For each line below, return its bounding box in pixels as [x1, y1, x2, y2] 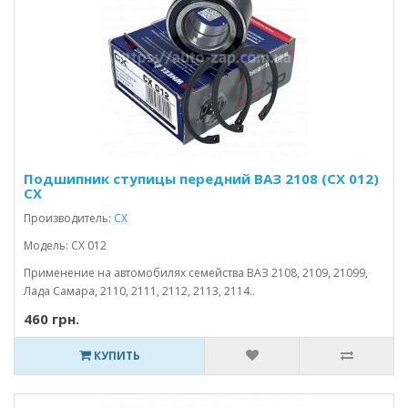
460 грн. [24, 310, 79, 328]
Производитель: [24, 210, 114, 226]
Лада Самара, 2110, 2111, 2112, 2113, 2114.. [24, 283, 255, 299]
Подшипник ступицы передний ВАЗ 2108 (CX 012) [24, 169, 379, 188]
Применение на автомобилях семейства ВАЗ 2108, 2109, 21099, [24, 265, 368, 280]
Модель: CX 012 [24, 238, 107, 253]
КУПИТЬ [90, 348, 140, 363]
